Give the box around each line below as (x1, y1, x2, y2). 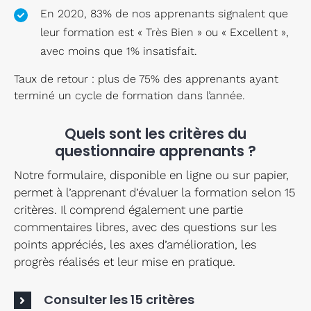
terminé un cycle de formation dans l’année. (13, 89, 245, 103)
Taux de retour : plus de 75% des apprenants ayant (13, 72, 278, 86)
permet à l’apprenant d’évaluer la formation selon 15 (13, 185, 296, 200)
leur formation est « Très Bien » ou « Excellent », (40, 25, 289, 39)
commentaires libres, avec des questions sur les (13, 220, 277, 235)
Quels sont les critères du (65, 124, 246, 144)
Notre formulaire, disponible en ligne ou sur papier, (13, 168, 289, 183)
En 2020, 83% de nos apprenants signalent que (40, 6, 289, 20)
